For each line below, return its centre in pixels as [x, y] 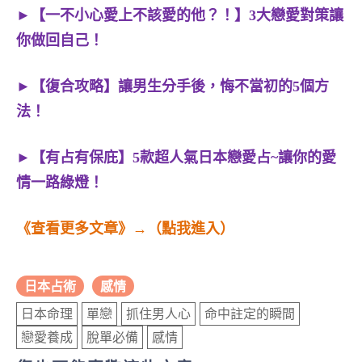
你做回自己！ [60, 40]
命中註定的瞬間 [250, 314]
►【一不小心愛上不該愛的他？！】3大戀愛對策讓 [180, 15]
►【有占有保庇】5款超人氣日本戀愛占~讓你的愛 [176, 157]
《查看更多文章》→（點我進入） [125, 228]
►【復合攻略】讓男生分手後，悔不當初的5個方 [173, 86]
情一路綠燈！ [60, 182]
